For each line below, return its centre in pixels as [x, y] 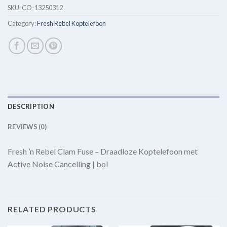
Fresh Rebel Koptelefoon [71, 24]
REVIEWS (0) [27, 127]
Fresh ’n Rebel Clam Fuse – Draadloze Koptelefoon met [103, 152]
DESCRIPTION [31, 107]
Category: [22, 24]
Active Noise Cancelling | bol [58, 164]
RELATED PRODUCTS [52, 209]
